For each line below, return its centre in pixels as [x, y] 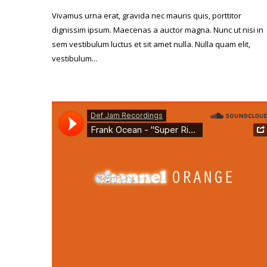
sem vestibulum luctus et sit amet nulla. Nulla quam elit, [151, 44]
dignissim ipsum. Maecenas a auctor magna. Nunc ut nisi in [158, 30]
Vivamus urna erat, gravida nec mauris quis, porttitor [147, 15]
